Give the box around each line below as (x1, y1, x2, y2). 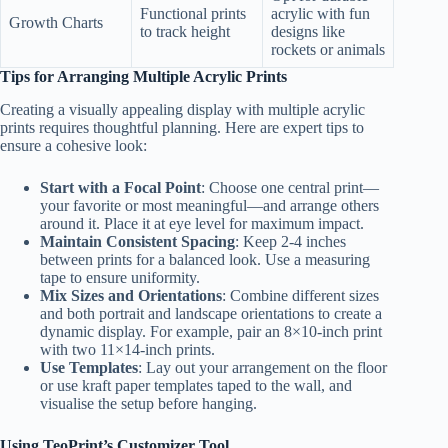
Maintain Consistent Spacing (40, 232, 235, 250)
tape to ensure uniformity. (40, 268, 200, 286)
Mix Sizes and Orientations (40, 286, 222, 304)
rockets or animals (271, 41, 385, 59)
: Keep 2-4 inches (235, 232, 346, 250)
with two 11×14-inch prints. (40, 340, 215, 358)
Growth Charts (9, 14, 103, 32)
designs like (271, 23, 345, 41)
